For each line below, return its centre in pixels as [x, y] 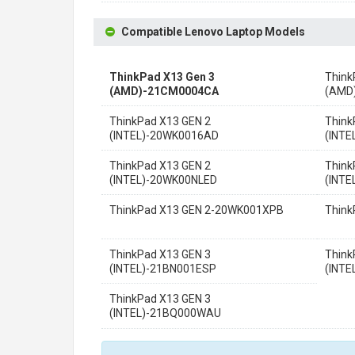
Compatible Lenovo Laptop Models [213, 32]
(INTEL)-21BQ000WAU [165, 313]
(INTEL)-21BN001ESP [163, 269]
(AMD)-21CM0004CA [164, 91]
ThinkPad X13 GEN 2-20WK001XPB [197, 210]
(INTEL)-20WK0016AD [164, 136]
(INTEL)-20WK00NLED [163, 180]
